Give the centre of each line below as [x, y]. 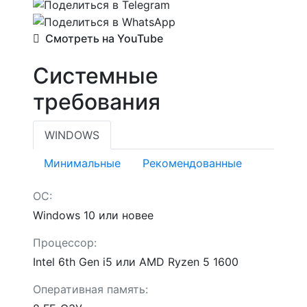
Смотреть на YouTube [103, 39]
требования [97, 102]
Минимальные [82, 163]
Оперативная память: [90, 290]
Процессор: [65, 243]
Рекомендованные [192, 163]
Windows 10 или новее [93, 216]
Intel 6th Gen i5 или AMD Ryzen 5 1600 [136, 262]
